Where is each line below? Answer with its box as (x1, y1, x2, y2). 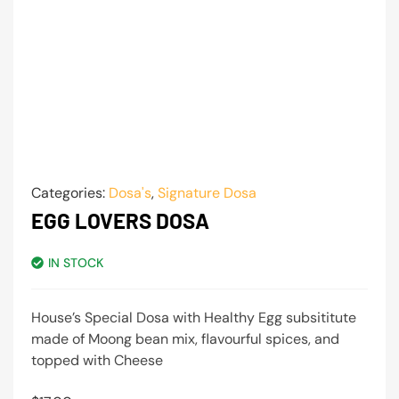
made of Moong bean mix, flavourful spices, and (31, 330, 339, 349)
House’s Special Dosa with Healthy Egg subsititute (31, 308, 356, 328)
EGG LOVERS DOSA (31, 208, 209, 234)
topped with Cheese (31, 351, 163, 370)
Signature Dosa (158, 183, 256, 203)
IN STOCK (48, 255, 103, 272)
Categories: (31, 183, 109, 203)
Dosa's (109, 183, 151, 203)
